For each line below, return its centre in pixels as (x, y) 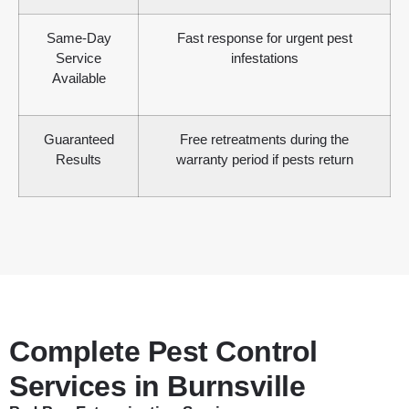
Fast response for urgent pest (264, 38)
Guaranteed (79, 140)
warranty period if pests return (264, 160)
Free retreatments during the (264, 140)
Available (79, 79)
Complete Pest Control (163, 352)
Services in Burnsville (157, 387)
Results (79, 160)
